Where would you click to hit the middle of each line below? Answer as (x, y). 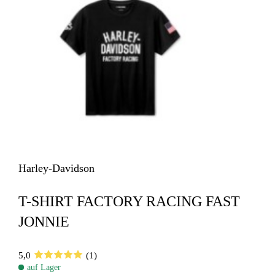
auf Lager (44, 267)
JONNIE (44, 221)
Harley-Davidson (57, 168)
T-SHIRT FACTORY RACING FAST (130, 201)
